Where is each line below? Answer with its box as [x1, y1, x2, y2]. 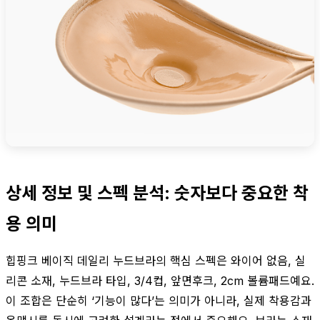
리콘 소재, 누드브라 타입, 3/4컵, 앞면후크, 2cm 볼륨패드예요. [6, 273, 314, 288]
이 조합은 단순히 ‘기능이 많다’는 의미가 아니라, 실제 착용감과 [6, 293, 311, 308]
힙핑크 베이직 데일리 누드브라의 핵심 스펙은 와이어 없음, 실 [6, 253, 306, 268]
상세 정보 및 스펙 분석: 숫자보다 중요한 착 [6, 182, 309, 204]
